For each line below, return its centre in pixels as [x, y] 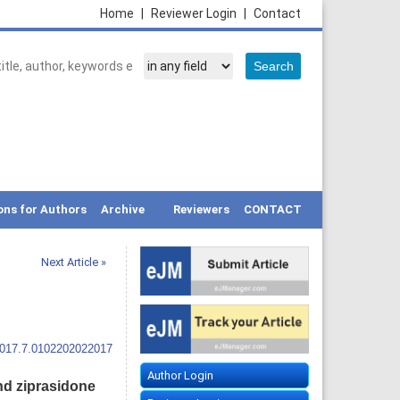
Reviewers [201, 209]
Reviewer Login [195, 13]
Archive [123, 209]
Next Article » [73, 262]
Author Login [180, 376]
